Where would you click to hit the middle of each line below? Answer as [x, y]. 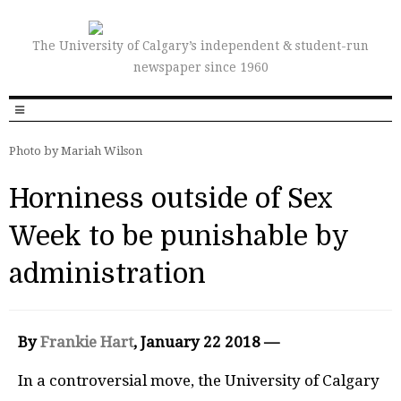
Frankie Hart [87, 342]
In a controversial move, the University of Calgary [199, 380]
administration [107, 274]
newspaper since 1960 [200, 67]
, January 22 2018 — [206, 342]
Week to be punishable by [179, 236]
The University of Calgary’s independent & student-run [200, 46]
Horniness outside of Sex [171, 199]
